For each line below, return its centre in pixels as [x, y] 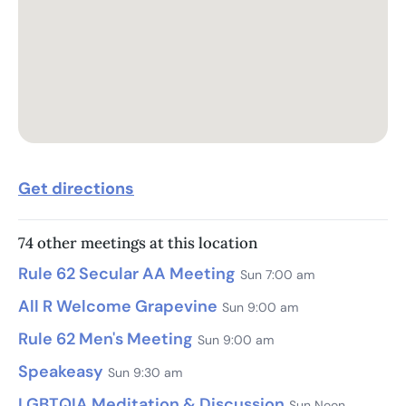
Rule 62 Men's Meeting [106, 338]
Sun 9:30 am [145, 372]
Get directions [76, 188]
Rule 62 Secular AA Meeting [127, 273]
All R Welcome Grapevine [118, 306]
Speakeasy [61, 371]
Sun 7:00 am [277, 274]
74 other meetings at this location [138, 242]
